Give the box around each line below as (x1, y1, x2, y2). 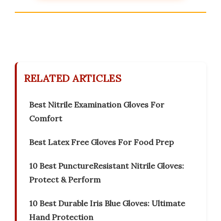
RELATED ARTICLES (24, 72, 121, 85)
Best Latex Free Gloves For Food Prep (29, 137, 174, 147)
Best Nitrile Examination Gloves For (29, 100, 164, 110)
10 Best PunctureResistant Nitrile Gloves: (29, 161, 184, 171)
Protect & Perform (29, 175, 101, 185)
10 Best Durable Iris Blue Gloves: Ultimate (29, 198, 185, 209)
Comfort (29, 113, 62, 124)
